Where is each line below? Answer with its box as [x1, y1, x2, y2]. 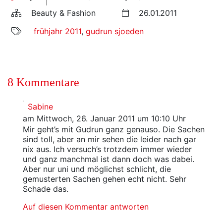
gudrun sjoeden [86, 26, 144, 36]
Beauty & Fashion [29, 8, 96, 18]
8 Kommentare [7, 76, 79, 89]
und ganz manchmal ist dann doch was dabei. [22, 154, 194, 164]
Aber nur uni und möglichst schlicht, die [22, 164, 171, 174]
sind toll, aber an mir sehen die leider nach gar [22, 134, 196, 144]
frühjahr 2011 [34, 26, 81, 36]
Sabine [27, 102, 53, 111]
